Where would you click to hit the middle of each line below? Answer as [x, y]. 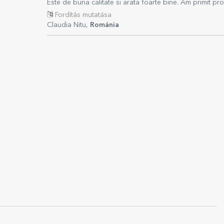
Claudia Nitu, [68, 25]
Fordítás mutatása [82, 15]
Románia [104, 25]
